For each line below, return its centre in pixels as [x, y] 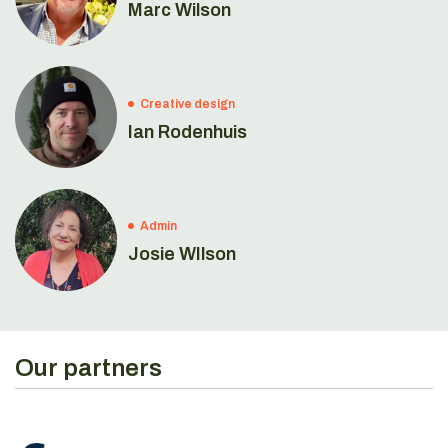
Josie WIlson [182, 254]
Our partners [88, 367]
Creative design [188, 103]
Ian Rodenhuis [188, 131]
